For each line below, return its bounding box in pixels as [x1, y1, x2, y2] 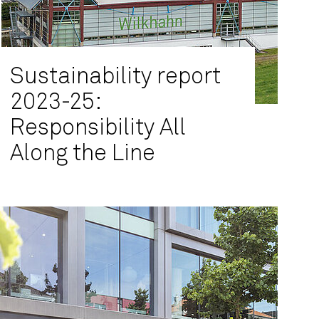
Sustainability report [10, 66, 221, 88]
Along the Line [10, 142, 155, 165]
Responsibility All [10, 117, 186, 140]
